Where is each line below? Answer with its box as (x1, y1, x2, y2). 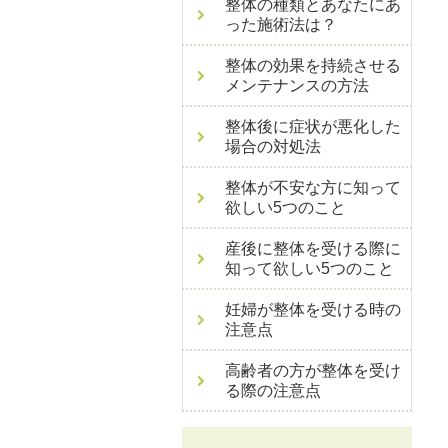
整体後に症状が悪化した (225, 118, 401, 135)
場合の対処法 (225, 138, 321, 155)
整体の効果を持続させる (225, 57, 401, 74)
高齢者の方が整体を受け (225, 362, 401, 379)
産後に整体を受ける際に (225, 240, 401, 257)
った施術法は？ (225, 16, 337, 33)
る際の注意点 (225, 382, 321, 399)
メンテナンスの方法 (225, 77, 369, 94)
